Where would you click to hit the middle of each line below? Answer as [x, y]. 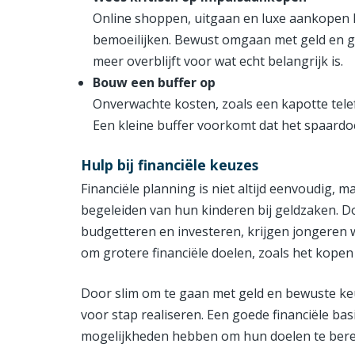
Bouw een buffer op [154, 83]
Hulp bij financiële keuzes [170, 165]
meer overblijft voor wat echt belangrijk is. [218, 61]
